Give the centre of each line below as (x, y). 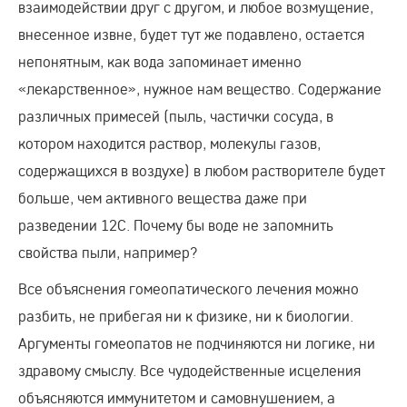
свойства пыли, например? (108, 253)
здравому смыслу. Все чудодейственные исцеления (189, 371)
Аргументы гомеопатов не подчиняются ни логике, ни (197, 343)
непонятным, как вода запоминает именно (160, 62)
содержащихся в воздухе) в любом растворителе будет (202, 171)
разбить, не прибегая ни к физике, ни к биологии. (186, 316)
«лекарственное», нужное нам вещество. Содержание (200, 89)
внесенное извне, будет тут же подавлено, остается (191, 35)
